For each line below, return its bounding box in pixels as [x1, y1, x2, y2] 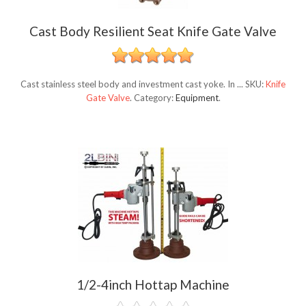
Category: [133, 92, 176, 104]
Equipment [175, 92, 219, 104]
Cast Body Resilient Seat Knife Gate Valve [29, 23, 277, 40]
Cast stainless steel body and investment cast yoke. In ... [20, 79, 245, 90]
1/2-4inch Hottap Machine [76, 277, 229, 293]
